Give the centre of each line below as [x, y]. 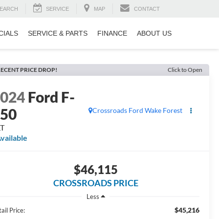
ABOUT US [154, 33]
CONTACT [147, 9]
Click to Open [185, 70]
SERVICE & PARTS [58, 33]
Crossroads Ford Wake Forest [137, 110]
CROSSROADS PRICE [96, 183]
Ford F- [52, 97]
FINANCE [112, 33]
